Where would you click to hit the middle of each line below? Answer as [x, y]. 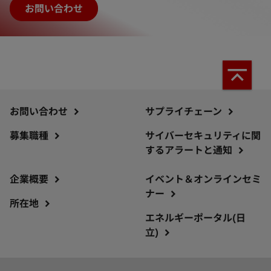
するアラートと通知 [189, 150]
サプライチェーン [184, 111]
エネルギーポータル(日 [195, 217]
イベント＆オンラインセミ [203, 179]
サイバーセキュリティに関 [203, 135]
